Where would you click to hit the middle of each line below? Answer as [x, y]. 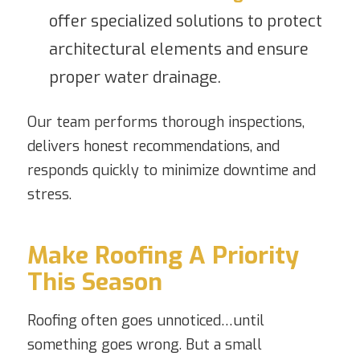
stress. [49, 195]
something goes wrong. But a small [144, 344]
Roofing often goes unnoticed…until [145, 320]
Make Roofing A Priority [163, 256]
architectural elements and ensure [178, 50]
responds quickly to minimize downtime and [171, 171]
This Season [94, 282]
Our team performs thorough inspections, [166, 123]
